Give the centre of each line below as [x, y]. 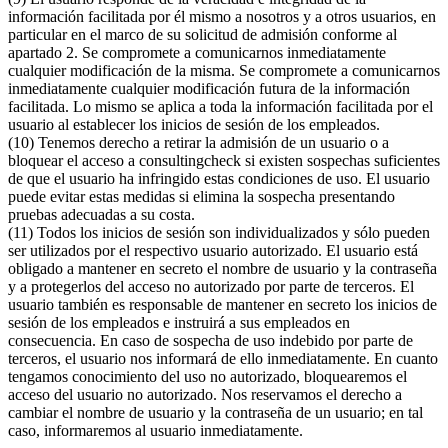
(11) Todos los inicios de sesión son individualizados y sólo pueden [219, 233]
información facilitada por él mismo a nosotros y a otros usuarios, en [222, 17]
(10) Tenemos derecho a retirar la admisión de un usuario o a [198, 143]
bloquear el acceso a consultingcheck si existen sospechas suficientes [224, 161]
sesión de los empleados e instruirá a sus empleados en [179, 323]
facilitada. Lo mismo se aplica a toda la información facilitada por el [220, 107]
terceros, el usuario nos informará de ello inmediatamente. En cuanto [223, 359]
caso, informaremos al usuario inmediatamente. [155, 431]
